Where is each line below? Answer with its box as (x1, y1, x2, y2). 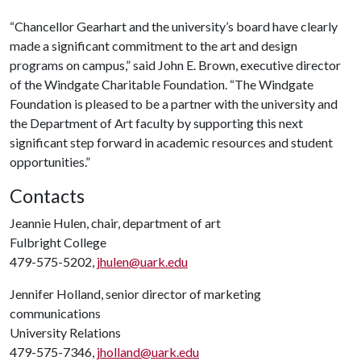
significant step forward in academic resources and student (10, 135, 333, 150)
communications (10, 305, 101, 321)
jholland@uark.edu (97, 344, 199, 359)
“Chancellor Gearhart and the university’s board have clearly (10, 19, 338, 34)
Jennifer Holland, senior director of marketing (10, 286, 261, 301)
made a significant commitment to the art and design (10, 38, 297, 53)
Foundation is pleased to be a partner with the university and (10, 96, 338, 111)
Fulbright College (10, 234, 106, 250)
